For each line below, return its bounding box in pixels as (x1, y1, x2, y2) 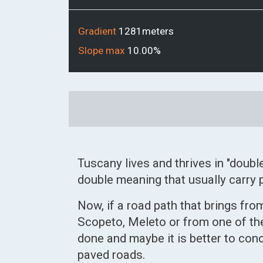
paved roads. (77, 247, 146, 262)
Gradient (78, 25, 116, 37)
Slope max (78, 44, 125, 56)
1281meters (119, 25, 174, 37)
